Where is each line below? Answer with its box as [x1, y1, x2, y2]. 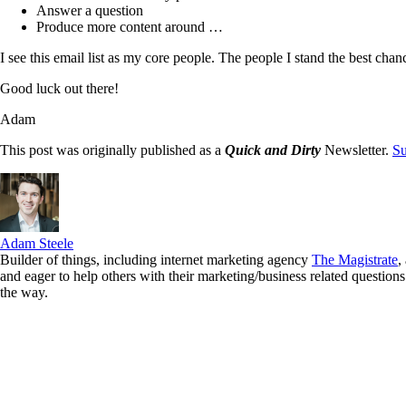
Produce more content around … [36, 19, 223, 34]
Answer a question [36, 3, 143, 18]
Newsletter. [321, 142, 392, 158]
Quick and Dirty [225, 142, 321, 158]
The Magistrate [312, 252, 398, 267]
